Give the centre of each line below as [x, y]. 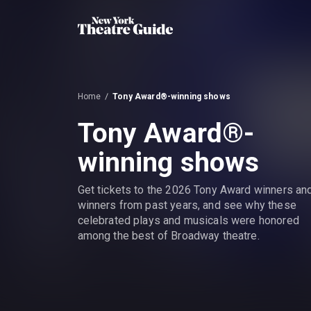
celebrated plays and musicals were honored [188, 220]
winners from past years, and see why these [187, 205]
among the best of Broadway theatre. [168, 235]
